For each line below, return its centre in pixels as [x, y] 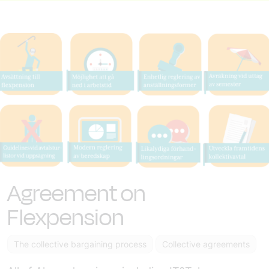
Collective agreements [206, 244]
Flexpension [66, 218]
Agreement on [77, 194]
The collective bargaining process [80, 244]
